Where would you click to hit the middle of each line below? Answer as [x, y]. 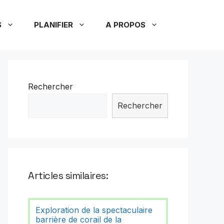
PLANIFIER [53, 25]
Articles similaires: [68, 175]
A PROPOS [125, 25]
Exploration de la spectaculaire [94, 210]
